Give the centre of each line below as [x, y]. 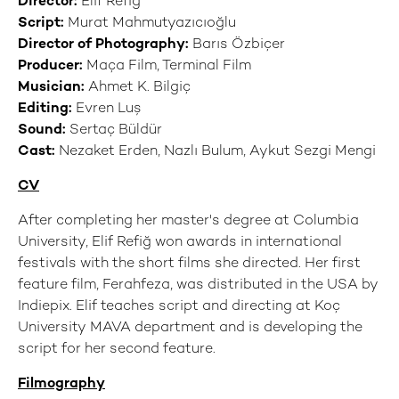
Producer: [52, 66]
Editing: [47, 109]
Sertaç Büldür [114, 130]
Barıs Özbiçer [237, 45]
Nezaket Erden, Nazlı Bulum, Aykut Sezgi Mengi [216, 152]
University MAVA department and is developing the [190, 328]
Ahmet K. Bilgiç [138, 88]
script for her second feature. [117, 350]
